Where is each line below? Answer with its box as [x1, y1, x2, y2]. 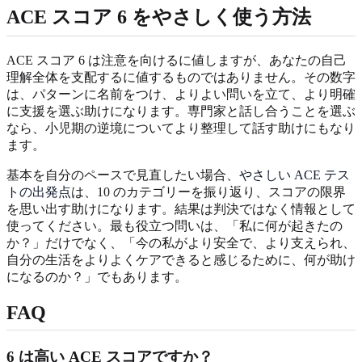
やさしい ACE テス [239, 167, 350, 182]
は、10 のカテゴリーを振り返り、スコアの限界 [71, 184, 346, 199]
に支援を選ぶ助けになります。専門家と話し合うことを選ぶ [6, 103, 356, 118]
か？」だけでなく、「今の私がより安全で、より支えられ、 [6, 235, 356, 250]
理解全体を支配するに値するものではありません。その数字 [6, 69, 356, 84]
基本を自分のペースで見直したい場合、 [6, 167, 239, 182]
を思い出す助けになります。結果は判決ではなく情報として [6, 201, 356, 216]
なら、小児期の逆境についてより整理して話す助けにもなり [6, 120, 356, 135]
